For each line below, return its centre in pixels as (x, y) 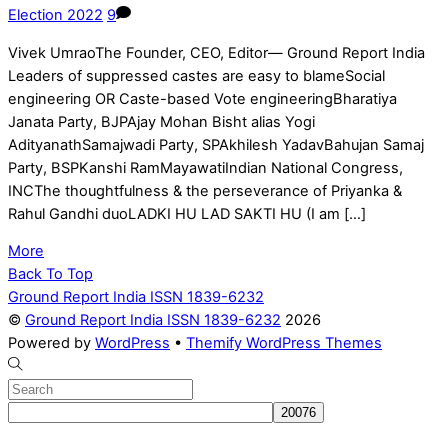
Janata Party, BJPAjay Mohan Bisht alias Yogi (161, 121)
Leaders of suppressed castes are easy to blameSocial (196, 75)
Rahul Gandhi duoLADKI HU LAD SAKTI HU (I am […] (187, 213)
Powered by (51, 343)
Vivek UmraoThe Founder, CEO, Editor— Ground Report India (216, 52)
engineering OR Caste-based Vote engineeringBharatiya (202, 98)
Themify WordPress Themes (284, 343)
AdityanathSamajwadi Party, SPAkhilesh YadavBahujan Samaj (216, 144)
